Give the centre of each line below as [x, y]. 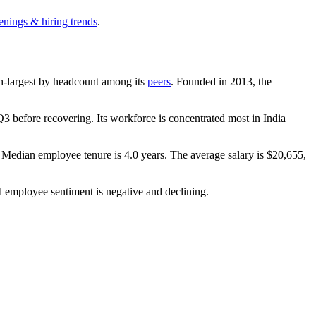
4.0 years [144, 154]
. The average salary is [215, 154]
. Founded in [200, 81]
